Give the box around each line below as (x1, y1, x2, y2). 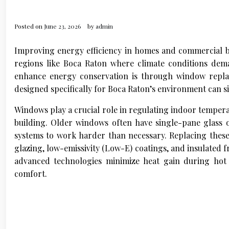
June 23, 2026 (44, 21, 81, 30)
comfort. (14, 168, 47, 179)
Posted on (14, 21, 44, 30)
